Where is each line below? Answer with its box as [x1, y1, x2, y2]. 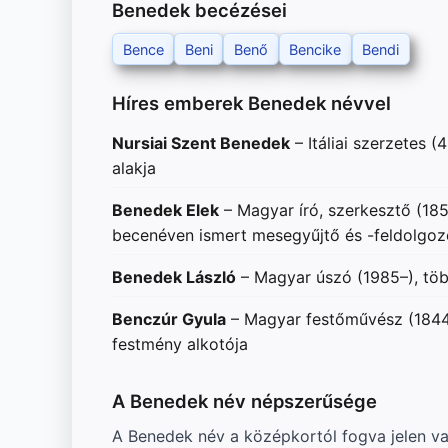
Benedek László [112, 267, 236, 288]
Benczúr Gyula [112, 309, 226, 330]
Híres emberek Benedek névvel [112, 91, 391, 114]
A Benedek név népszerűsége [112, 390, 377, 412]
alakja [112, 158, 156, 179]
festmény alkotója [112, 334, 248, 355]
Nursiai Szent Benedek [112, 133, 290, 154]
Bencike [289, 40, 342, 58]
